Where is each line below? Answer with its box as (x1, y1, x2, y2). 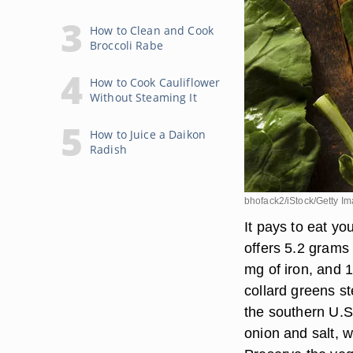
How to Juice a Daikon (90, 127, 206, 142)
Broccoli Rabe (90, 38, 163, 53)
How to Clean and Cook (90, 23, 214, 38)
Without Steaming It (90, 90, 197, 105)
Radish (90, 142, 127, 157)
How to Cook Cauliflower (90, 75, 221, 90)
